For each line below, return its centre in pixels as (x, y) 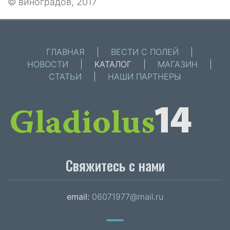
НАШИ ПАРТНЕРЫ (145, 76)
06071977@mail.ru (128, 197)
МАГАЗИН (178, 64)
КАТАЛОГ (113, 64)
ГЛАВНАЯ (65, 52)
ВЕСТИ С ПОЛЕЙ (145, 52)
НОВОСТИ (48, 64)
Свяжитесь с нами (115, 166)
